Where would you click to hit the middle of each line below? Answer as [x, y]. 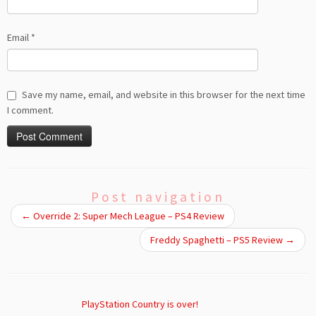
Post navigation [158, 197]
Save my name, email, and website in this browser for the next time [164, 95]
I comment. [30, 110]
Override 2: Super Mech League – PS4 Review [128, 216]
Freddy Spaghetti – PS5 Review [218, 240]
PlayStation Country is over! [140, 304]
